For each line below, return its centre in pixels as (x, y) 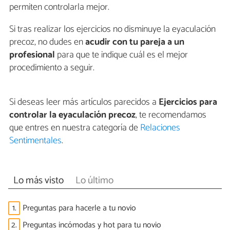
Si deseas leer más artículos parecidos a (84, 102)
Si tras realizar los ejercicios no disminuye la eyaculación (112, 30)
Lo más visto (38, 180)
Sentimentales (35, 141)
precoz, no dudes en (47, 42)
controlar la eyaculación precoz (72, 115)
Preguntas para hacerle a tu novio (79, 208)
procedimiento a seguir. (52, 68)
